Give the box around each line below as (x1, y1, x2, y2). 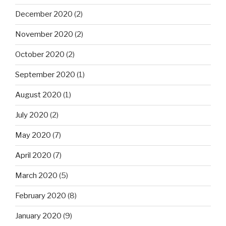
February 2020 (15, 191, 66, 201)
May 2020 (15, 131, 51, 140)
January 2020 (15, 211, 62, 221)
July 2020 (15, 110, 48, 120)
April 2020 (15, 151, 51, 160)
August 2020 (15, 90, 62, 100)
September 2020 (15, 70, 75, 80)
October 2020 (15, 50, 65, 60)
